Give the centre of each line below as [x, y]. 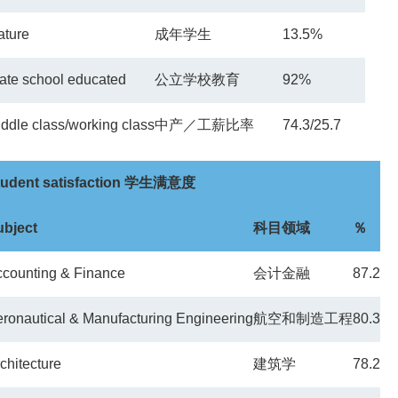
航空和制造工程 [303, 318]
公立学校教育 [197, 80]
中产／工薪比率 [204, 125]
